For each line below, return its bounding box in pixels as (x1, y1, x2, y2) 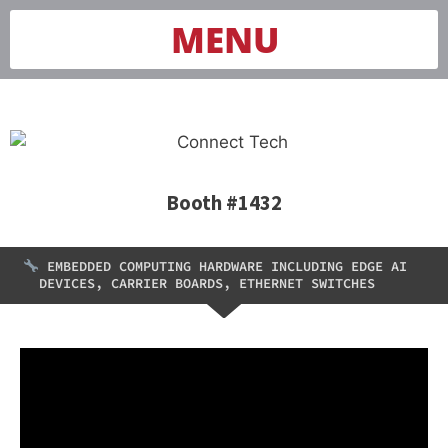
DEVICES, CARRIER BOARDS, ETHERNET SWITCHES (39, 274, 376, 292)
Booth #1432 (166, 189, 282, 216)
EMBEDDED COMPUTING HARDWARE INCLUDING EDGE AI (38, 257, 407, 275)
